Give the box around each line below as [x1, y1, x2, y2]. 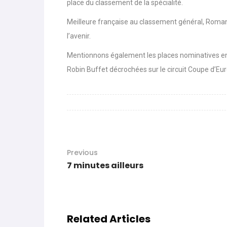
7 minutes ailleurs [67, 160, 143, 172]
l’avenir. [67, 32, 91, 41]
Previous [67, 147, 98, 158]
